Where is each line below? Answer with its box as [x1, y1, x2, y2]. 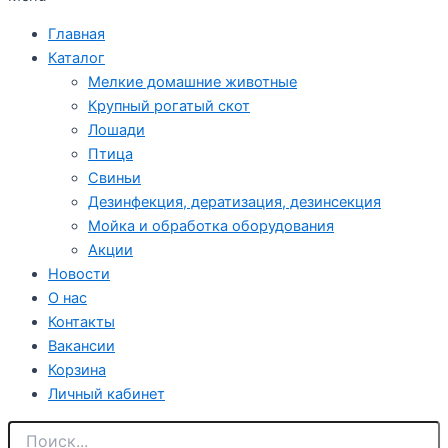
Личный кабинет [48, 385, 165, 404]
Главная [48, 25, 105, 44]
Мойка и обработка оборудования [88, 217, 334, 236]
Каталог [48, 49, 105, 68]
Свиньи [88, 169, 141, 188]
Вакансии [48, 337, 115, 356]
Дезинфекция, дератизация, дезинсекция [88, 193, 381, 212]
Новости [48, 265, 110, 284]
